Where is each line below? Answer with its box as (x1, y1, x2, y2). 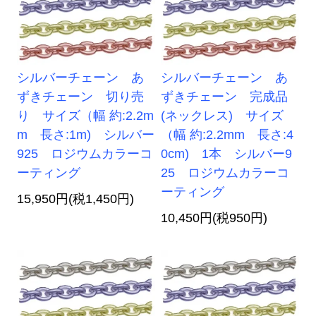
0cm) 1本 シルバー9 (161, 147, 293, 162)
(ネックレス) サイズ (161, 109, 284, 123)
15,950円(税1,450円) (17, 192, 135, 207)
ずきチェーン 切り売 (17, 90, 145, 104)
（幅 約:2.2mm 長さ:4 (161, 128, 294, 142)
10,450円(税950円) (161, 211, 268, 226)
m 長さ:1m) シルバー (17, 128, 155, 142)
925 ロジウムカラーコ (17, 147, 153, 162)
